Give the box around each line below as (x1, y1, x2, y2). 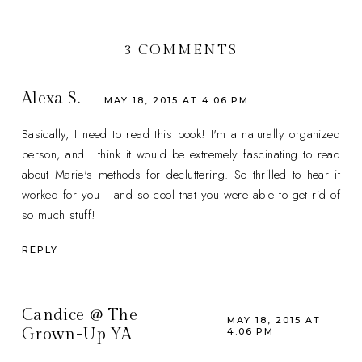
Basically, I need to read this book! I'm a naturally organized (21, 125, 341, 144)
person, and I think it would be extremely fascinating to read (21, 145, 341, 164)
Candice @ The (21, 305, 138, 325)
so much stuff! (21, 206, 96, 225)
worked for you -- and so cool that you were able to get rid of (21, 186, 341, 204)
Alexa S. (21, 89, 81, 109)
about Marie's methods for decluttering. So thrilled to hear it (21, 166, 341, 184)
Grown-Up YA (21, 324, 133, 344)
